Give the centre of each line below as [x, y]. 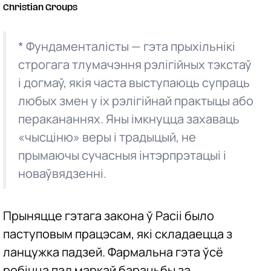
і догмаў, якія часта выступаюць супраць [134, 83]
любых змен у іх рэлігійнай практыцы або [136, 101]
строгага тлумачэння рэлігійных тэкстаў [135, 65]
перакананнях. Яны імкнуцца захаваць [129, 119]
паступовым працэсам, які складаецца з [118, 234]
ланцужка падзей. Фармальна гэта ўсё [113, 252]
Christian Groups [40, 8]
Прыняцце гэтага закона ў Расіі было [109, 216]
